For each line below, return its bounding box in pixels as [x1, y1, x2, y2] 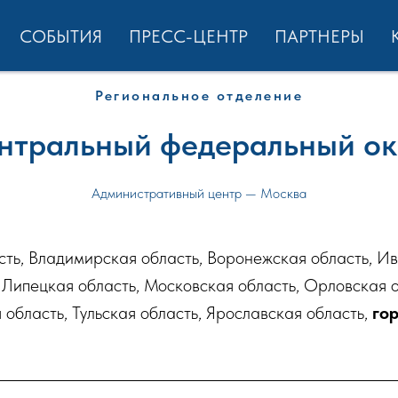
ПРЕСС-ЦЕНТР [129, 26, 248, 47]
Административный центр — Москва [92, 185, 306, 202]
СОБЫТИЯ [20, 26, 102, 47]
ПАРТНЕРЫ [275, 26, 364, 47]
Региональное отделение [95, 87, 303, 104]
